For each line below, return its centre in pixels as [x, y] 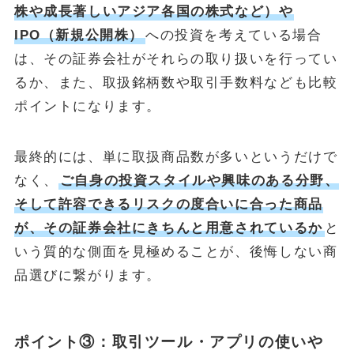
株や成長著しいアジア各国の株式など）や [154, 12]
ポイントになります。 [88, 107]
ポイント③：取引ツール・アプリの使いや [169, 342]
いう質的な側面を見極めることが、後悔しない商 [176, 252]
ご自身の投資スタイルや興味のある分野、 [200, 181]
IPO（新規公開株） [79, 36]
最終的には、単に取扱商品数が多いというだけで [176, 157]
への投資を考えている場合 [234, 36]
